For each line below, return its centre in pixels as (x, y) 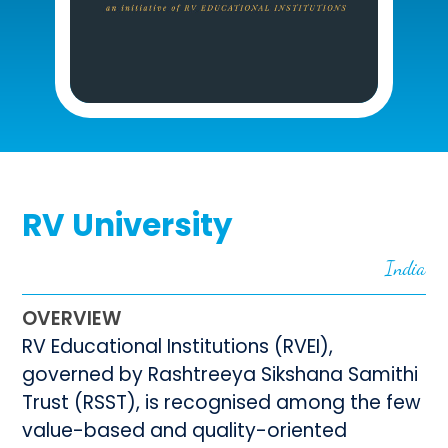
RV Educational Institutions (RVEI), (178, 346)
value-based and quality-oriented (185, 430)
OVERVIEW (72, 318)
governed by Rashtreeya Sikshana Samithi (220, 374)
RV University (128, 225)
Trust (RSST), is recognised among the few (222, 402)
